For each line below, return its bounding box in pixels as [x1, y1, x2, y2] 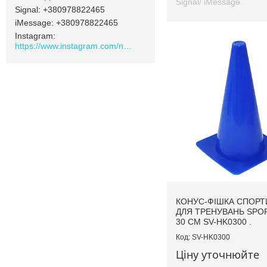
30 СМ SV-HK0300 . [176, 216, 252, 226]
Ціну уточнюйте [176, 247, 259, 262]
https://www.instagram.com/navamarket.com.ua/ [123, 41, 132, 51]
